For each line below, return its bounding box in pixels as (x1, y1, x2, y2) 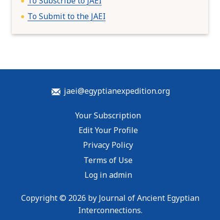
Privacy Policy (83, 139, 133, 151)
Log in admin (84, 169, 132, 181)
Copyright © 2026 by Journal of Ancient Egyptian (21, 192, 199, 203)
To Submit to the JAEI (27, 10, 106, 22)
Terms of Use (83, 154, 133, 165)
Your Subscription (75, 110, 141, 121)
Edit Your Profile (78, 124, 138, 136)
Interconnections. (78, 204, 142, 216)
